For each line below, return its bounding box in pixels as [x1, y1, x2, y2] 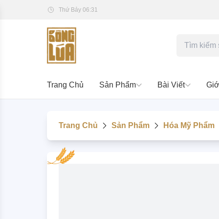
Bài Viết [157, 81, 185, 89]
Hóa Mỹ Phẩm [163, 121, 215, 130]
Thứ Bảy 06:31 [59, 6, 98, 13]
